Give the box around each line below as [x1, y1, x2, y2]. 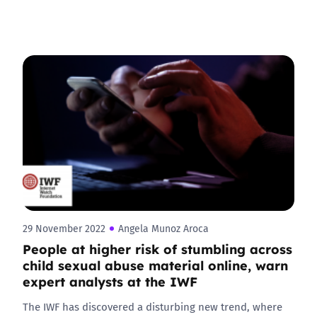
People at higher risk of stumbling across [23, 239, 292, 258]
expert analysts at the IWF [23, 272, 197, 290]
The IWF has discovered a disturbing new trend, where [23, 299, 282, 314]
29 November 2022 [23, 221, 105, 236]
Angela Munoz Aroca [118, 221, 209, 236]
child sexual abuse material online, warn [23, 255, 288, 274]
